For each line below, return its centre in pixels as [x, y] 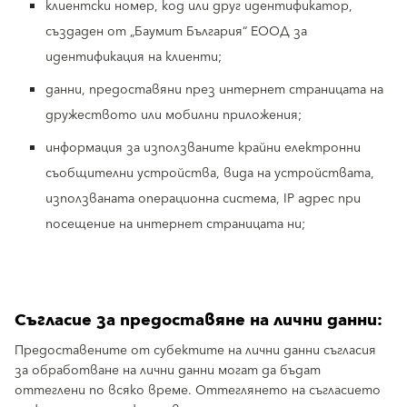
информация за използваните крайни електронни [203, 148]
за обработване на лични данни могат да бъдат [168, 371]
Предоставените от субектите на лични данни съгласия [195, 351]
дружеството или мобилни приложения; [174, 115]
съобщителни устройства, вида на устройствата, [210, 174]
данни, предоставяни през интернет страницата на [214, 90]
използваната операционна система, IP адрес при [203, 199]
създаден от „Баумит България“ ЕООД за [176, 32]
